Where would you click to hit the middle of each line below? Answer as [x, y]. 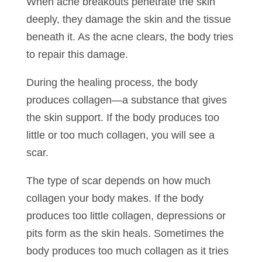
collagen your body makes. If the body [115, 198]
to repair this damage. [77, 54]
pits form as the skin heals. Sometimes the [125, 233]
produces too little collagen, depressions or [126, 216]
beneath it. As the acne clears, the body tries [130, 37]
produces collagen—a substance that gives [126, 100]
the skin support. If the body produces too [123, 118]
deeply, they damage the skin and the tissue [128, 19]
